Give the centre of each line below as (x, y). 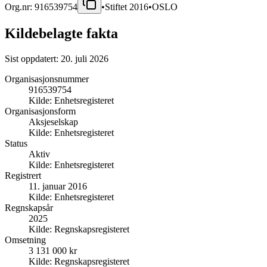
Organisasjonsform (40, 111)
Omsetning (25, 240)
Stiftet (117, 7)
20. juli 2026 (85, 58)
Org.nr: (20, 7)
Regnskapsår (29, 207)
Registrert (23, 175)
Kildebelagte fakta (61, 33)
